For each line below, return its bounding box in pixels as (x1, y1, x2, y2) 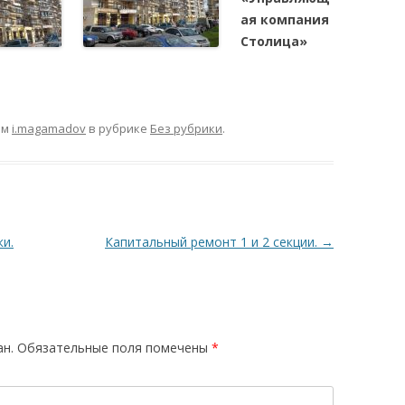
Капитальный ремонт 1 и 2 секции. (104, 233, 321, 250)
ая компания (240, 11, 329, 28)
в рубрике (86, 120, 150, 137)
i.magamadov (12, 120, 86, 137)
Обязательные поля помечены (17, 339, 212, 356)
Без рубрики (150, 120, 222, 137)
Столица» (240, 33, 307, 50)
